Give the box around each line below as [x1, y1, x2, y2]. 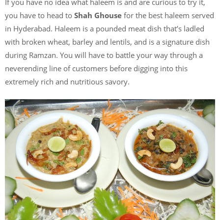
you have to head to [5, 10, 74, 20]
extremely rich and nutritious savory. [5, 76, 130, 86]
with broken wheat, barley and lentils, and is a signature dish [5, 36, 210, 47]
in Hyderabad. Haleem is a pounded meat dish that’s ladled [5, 23, 204, 33]
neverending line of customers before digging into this [5, 63, 188, 73]
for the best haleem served [122, 10, 214, 20]
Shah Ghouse [74, 10, 122, 20]
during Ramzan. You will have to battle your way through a [5, 50, 203, 60]
